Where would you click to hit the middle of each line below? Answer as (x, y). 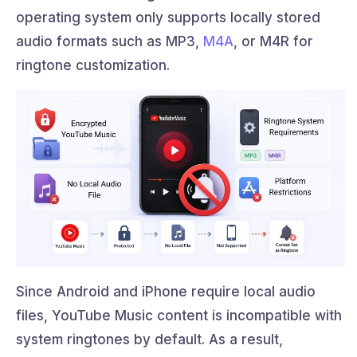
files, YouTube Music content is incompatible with (179, 316)
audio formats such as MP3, (110, 41)
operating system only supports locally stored (168, 17)
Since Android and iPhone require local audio (166, 292)
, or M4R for (273, 41)
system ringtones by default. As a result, (149, 340)
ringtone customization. (93, 65)
